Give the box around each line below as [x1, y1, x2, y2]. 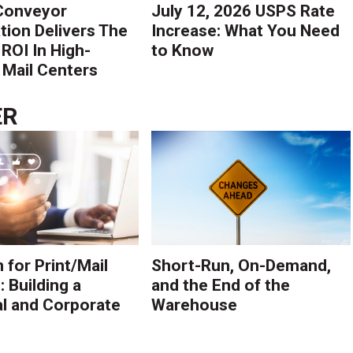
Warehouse [151, 295, 238, 315]
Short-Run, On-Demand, [151, 256, 332, 276]
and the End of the [151, 276, 291, 295]
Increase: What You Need [151, 20, 340, 40]
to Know [151, 40, 214, 60]
